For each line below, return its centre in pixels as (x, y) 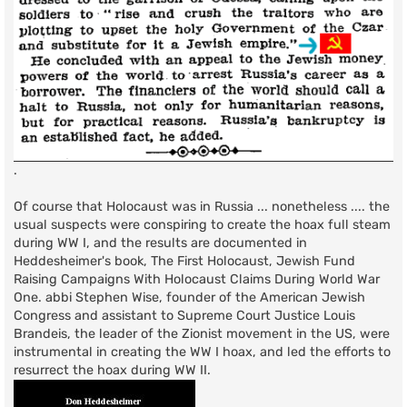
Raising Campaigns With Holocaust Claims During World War (197, 279)
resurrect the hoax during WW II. (112, 370)
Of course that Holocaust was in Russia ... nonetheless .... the (202, 206)
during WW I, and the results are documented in (160, 243)
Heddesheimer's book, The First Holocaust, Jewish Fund (184, 261)
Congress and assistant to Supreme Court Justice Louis (184, 315)
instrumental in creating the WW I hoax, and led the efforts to (202, 352)
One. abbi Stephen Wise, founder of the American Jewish (189, 297)
